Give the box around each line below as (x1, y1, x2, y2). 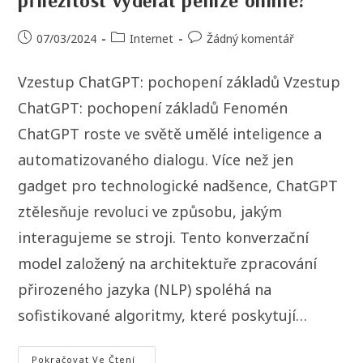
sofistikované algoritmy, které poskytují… (18, 305, 308, 326)
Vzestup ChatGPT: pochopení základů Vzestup (18, 72, 341, 92)
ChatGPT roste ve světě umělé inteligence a (18, 124, 322, 144)
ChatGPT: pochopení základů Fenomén (18, 98, 288, 118)
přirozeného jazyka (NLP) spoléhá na (18, 280, 272, 300)
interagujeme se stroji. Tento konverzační (18, 228, 310, 248)
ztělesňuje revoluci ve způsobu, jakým (18, 202, 283, 222)
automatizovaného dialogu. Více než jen (18, 150, 294, 170)
